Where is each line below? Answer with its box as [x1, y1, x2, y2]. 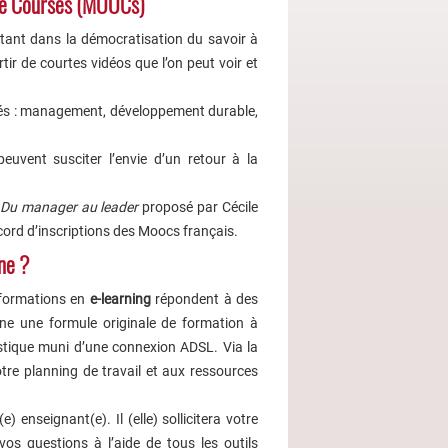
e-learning [89, 291, 151, 307]
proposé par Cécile [138, 199, 258, 215]
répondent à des [150, 291, 259, 307]
